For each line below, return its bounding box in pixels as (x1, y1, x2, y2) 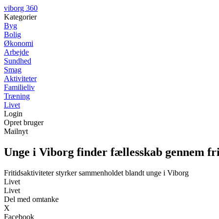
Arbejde (4, 48, 29, 56)
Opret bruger (4, 118, 44, 127)
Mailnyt (4, 127, 28, 135)
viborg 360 (4, 4, 38, 12)
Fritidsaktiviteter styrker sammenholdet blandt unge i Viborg (4, 168, 189, 177)
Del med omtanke (4, 195, 59, 203)
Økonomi (4, 39, 33, 47)
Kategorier (4, 13, 37, 21)
